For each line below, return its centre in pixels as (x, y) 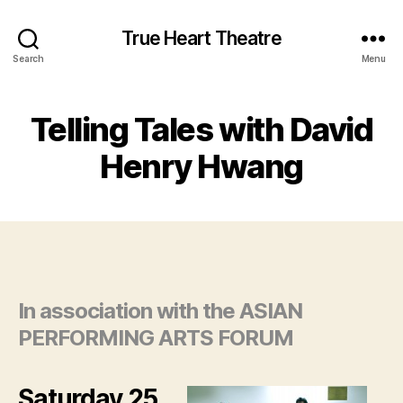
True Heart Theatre (201, 38)
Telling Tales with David (201, 130)
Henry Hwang (201, 166)
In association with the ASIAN (161, 311)
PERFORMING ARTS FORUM (156, 338)
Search (28, 58)
